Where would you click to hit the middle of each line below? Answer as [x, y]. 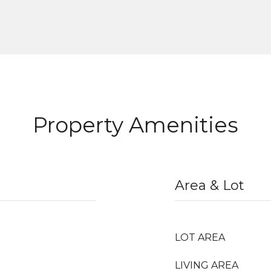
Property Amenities [135, 125]
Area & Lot [210, 185]
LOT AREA [200, 237]
